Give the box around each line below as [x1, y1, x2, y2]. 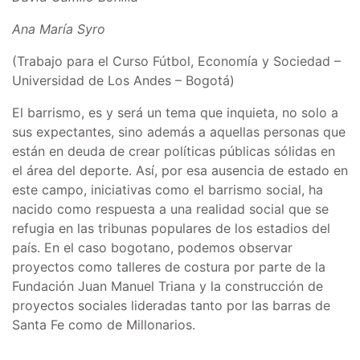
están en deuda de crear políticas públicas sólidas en [12, 143, 335, 159]
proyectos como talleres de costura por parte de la [12, 259, 325, 275]
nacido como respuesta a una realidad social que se [12, 201, 329, 217]
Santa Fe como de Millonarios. [12, 317, 195, 333]
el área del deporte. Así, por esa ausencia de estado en [12, 162, 348, 178]
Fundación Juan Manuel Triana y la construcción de [12, 278, 323, 294]
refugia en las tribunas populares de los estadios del [12, 220, 330, 236]
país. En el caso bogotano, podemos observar [12, 239, 292, 256]
